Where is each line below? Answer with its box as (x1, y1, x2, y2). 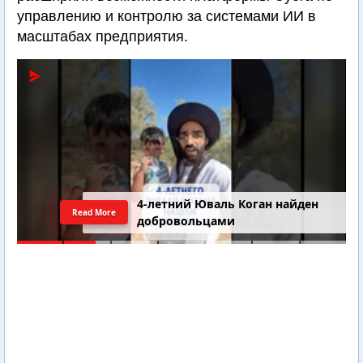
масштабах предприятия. (17, 28, 188, 45)
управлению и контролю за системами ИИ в (17, 8, 316, 24)
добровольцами (137, 213, 236, 229)
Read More (73, 207, 115, 218)
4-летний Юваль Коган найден (137, 196, 319, 212)
